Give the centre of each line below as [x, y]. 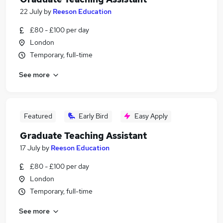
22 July [31, 11]
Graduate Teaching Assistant [83, 136]
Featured [38, 116]
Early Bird [93, 116]
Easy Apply [151, 116]
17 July [30, 148]
